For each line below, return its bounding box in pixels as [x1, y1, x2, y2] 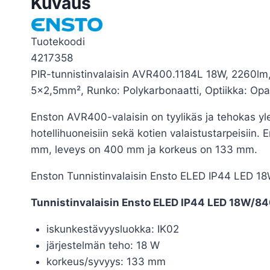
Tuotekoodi [31, 35, 85, 48]
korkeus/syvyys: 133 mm [46, 255, 166, 268]
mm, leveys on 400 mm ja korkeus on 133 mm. [31, 143, 257, 155]
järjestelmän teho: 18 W [46, 239, 160, 251]
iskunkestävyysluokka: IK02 [46, 222, 179, 235]
